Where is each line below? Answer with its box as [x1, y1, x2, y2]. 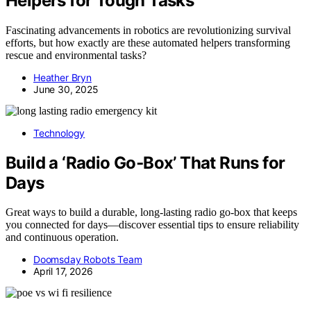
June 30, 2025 [33, 83, 99, 95]
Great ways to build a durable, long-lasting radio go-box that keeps [6, 206, 297, 219]
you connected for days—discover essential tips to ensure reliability [6, 219, 299, 231]
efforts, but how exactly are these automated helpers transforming [6, 36, 290, 49]
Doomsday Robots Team [33, 253, 142, 266]
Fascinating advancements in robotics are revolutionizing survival [6, 24, 291, 36]
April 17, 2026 [33, 265, 93, 278]
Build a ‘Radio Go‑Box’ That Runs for [6, 152, 285, 173]
